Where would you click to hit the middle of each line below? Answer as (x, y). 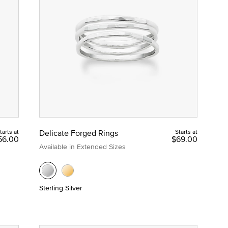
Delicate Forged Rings (78, 133)
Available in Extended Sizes (82, 146)
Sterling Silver (61, 188)
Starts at (186, 131)
